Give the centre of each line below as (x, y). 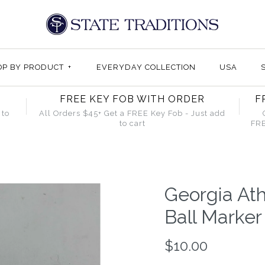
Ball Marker (213, 217)
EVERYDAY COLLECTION (146, 67)
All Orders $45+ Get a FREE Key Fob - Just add (132, 113)
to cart (132, 123)
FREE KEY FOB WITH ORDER (132, 99)
